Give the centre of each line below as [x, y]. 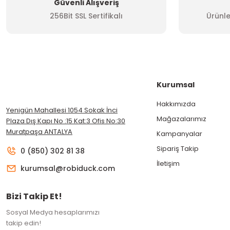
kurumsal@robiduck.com [68, 168]
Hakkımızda [176, 104]
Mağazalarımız [181, 119]
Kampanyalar [179, 133]
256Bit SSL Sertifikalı [86, 16]
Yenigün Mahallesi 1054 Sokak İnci [62, 110]
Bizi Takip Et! [34, 196]
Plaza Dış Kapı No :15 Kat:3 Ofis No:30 [66, 121]
